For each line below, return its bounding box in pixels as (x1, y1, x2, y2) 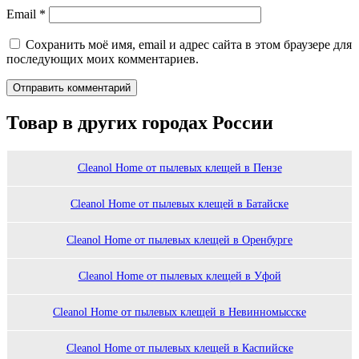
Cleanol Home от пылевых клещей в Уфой (78, 269, 281, 282)
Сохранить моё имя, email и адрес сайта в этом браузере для (26, 37, 352, 51)
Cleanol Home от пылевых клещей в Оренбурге (67, 233, 292, 246)
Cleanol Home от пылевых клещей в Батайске (71, 197, 288, 210)
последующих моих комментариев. (6, 51, 199, 66)
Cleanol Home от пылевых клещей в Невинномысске (53, 305, 306, 318)
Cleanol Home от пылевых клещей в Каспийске (66, 341, 293, 354)
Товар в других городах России (6, 111, 273, 133)
